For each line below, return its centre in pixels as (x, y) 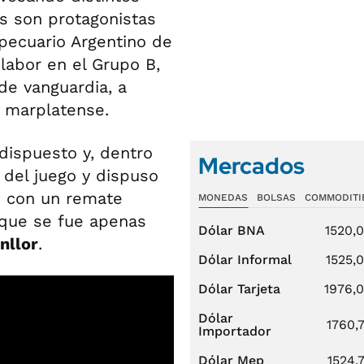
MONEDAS (223, 197)
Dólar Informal (245, 260)
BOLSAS (276, 197)
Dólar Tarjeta (239, 289)
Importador (235, 331)
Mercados (251, 166)
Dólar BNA (232, 230)
